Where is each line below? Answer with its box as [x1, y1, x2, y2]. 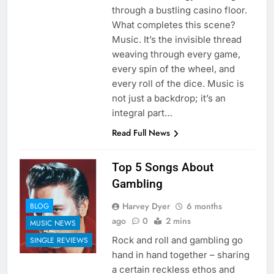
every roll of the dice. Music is [111, 78, 244, 90]
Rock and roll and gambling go [111, 234, 243, 246]
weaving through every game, [111, 48, 240, 61]
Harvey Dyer [122, 200, 170, 213]
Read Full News [111, 127, 170, 139]
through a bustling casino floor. [111, 4, 247, 17]
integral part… [111, 107, 172, 119]
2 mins [165, 215, 191, 228]
